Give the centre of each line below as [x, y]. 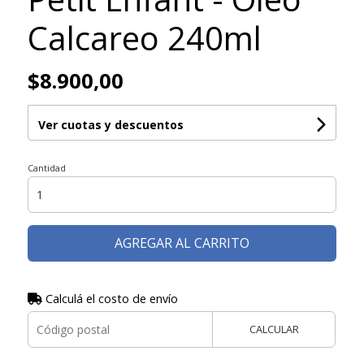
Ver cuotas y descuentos [110, 124]
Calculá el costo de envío [110, 298]
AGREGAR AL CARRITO [182, 243]
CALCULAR [274, 329]
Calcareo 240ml [144, 37]
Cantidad [46, 167]
